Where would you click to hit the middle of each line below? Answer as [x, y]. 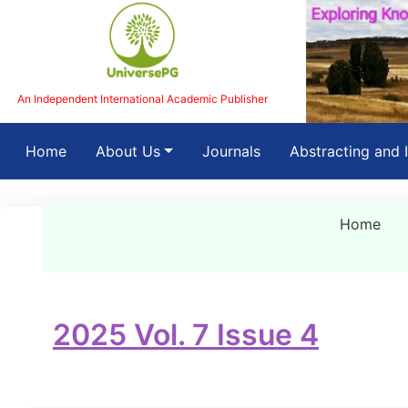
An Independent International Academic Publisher [142, 98]
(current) [96, 150]
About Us [128, 151]
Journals [231, 151]
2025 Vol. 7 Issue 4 [186, 335]
